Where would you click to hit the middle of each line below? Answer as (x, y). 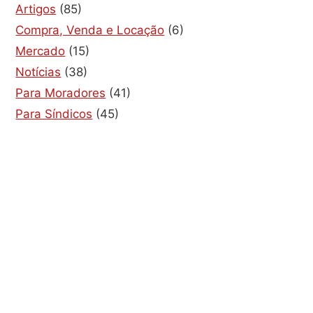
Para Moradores (61, 93)
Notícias (38, 72)
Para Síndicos (54, 114)
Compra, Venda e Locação (90, 30)
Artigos (36, 9)
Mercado (41, 51)
